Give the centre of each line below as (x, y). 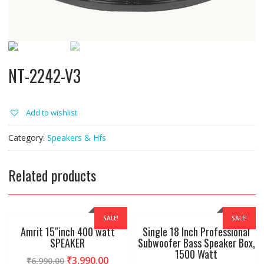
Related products (52, 175)
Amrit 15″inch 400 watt (67, 232)
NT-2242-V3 (44, 76)
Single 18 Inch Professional (197, 232)
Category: (27, 138)
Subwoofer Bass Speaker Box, (196, 243)
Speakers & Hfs (76, 138)
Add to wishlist (51, 113)
